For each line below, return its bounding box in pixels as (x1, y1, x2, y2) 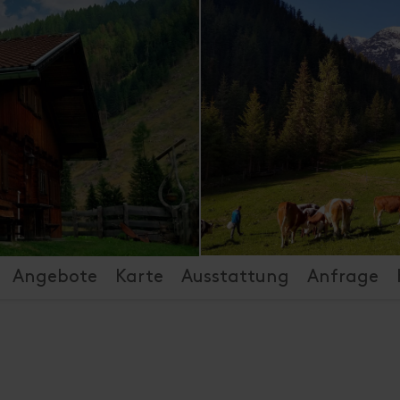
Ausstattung (180, 269, 289, 285)
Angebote (12, 269, 97, 285)
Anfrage (306, 269, 379, 285)
